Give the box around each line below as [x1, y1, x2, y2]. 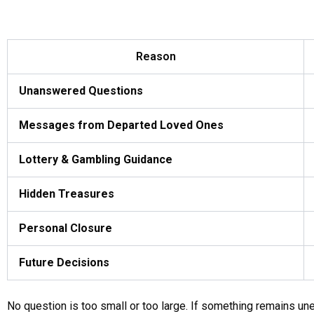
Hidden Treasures [19, 187, 114, 200]
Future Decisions [19, 256, 109, 269]
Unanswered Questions [19, 84, 143, 97]
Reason [135, 50, 176, 63]
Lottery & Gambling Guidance [19, 153, 172, 166]
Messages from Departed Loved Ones [19, 118, 224, 132]
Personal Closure [19, 221, 112, 235]
